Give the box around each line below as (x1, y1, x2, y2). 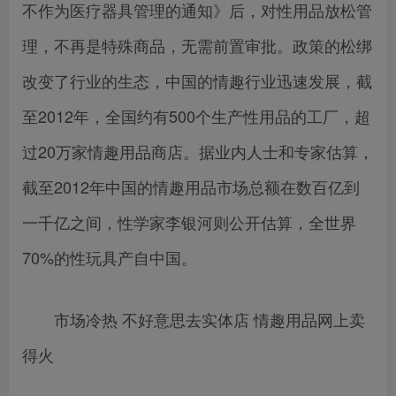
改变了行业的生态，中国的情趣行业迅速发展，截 (22, 69, 372, 93)
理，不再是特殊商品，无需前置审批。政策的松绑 (22, 34, 372, 57)
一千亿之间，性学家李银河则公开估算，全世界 (22, 210, 356, 234)
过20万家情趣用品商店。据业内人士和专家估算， (22, 140, 374, 164)
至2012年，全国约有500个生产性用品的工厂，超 (22, 104, 370, 128)
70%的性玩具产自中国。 (22, 246, 197, 270)
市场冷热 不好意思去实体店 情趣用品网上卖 (22, 308, 365, 331)
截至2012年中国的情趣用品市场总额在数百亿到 (22, 175, 360, 199)
